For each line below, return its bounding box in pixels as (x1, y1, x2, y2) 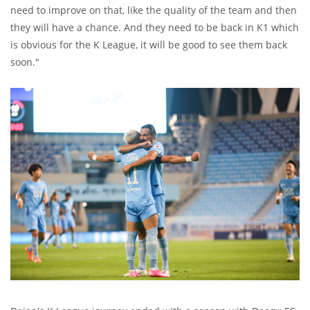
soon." (10, 55, 39, 69)
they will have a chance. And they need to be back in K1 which (10, 20, 299, 34)
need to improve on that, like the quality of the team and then (10, 3, 297, 17)
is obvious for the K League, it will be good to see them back (10, 37, 287, 51)
